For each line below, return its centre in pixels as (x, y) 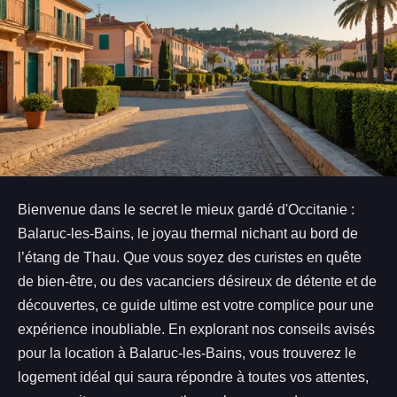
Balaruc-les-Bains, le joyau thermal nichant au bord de (188, 233)
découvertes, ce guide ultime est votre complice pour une (196, 305)
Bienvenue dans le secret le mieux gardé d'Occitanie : (186, 209)
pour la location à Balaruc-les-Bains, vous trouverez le (187, 353)
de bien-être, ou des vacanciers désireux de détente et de (197, 281)
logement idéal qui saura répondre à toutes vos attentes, (193, 377)
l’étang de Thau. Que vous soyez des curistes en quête (190, 257)
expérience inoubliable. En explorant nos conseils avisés (196, 329)
